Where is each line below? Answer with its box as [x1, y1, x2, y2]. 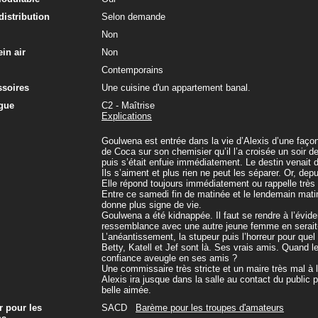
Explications [102, 111, 152, 121]
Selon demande [102, 11, 165, 22]
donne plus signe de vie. [102, 199, 202, 210]
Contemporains [102, 65, 163, 75]
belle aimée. [102, 285, 151, 295]
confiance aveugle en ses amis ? [102, 253, 237, 263]
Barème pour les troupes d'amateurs [136, 302, 284, 313]
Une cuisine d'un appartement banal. [102, 82, 251, 93]
